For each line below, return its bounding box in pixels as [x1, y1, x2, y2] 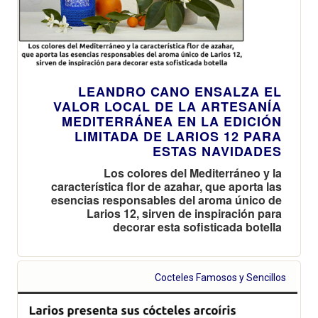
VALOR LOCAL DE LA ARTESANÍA [53, 97, 282, 116]
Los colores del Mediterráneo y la [104, 164, 282, 181]
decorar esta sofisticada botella [113, 218, 282, 235]
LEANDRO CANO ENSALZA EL [78, 82, 282, 101]
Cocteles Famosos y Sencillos [155, 271, 287, 283]
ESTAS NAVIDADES [153, 141, 282, 160]
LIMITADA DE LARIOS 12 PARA [75, 126, 282, 146]
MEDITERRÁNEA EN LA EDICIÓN [62, 111, 282, 131]
